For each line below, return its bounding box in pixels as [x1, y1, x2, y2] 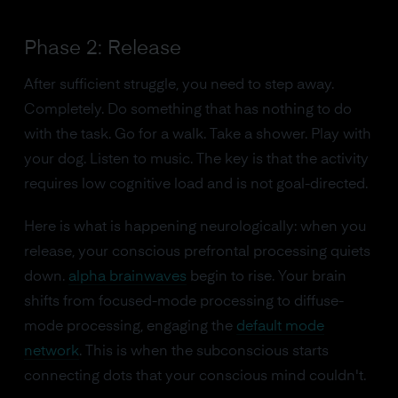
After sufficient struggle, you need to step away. [23, 78, 334, 92]
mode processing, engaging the [23, 320, 236, 334]
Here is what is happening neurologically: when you [23, 220, 366, 235]
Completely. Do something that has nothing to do [23, 103, 352, 117]
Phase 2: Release [23, 39, 181, 59]
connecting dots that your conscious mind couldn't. [23, 370, 366, 384]
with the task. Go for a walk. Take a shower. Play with [23, 128, 371, 142]
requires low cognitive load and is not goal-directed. [23, 178, 368, 192]
